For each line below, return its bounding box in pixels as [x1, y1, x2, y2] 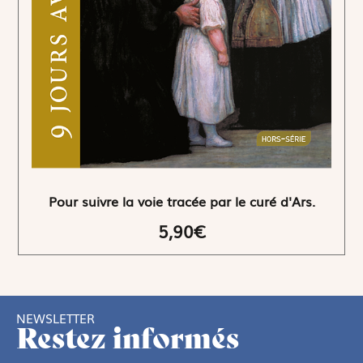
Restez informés [16, 320, 239, 357]
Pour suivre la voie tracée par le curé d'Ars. [48, 191, 315, 211]
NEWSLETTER [16, 309, 95, 327]
